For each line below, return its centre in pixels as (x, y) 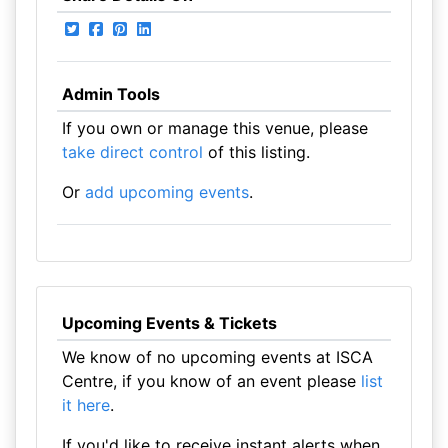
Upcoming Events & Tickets (169, 323)
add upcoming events (166, 192)
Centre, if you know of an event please (211, 381)
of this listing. (256, 152)
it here (85, 405)
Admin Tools (110, 94)
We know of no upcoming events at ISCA (217, 357)
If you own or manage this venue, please (214, 128)
